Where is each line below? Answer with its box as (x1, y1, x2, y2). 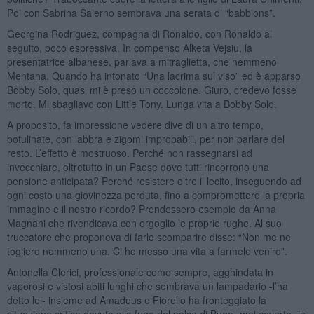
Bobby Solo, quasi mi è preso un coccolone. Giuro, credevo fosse (6, 82, 296, 97)
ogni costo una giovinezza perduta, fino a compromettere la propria (6, 187, 305, 202)
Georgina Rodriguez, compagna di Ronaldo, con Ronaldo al (6, 26, 272, 41)
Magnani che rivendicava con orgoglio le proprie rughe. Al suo (6, 215, 282, 230)
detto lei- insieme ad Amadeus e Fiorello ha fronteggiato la (6, 292, 266, 307)
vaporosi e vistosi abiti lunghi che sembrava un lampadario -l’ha (6, 278, 288, 293)
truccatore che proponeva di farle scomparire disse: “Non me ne (6, 229, 291, 244)
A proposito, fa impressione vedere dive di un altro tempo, (6, 117, 264, 132)
